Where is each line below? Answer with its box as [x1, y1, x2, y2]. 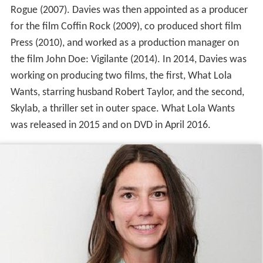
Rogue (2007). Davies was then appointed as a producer [10, 5, 248, 16]
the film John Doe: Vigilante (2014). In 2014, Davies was [10, 54, 247, 66]
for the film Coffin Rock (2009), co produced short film [10, 21, 241, 33]
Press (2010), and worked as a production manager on [10, 38, 239, 49]
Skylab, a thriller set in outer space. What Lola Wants [10, 103, 235, 115]
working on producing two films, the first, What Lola [10, 70, 232, 82]
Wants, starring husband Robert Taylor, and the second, [10, 87, 244, 99]
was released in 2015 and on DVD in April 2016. [10, 120, 211, 131]
